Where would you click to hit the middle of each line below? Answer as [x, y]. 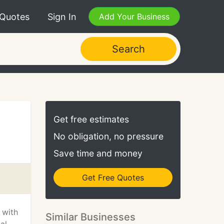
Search [128, 49]
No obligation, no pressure [108, 136]
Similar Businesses [90, 217]
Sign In [62, 16]
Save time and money [98, 153]
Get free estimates [91, 119]
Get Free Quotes [113, 177]
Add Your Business [134, 16]
